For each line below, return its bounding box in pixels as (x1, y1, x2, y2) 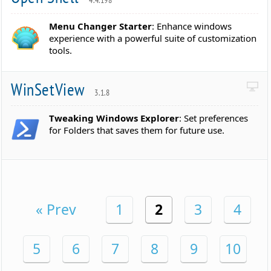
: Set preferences (179, 112, 249, 125)
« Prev (36, 200, 77, 220)
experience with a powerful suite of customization (49, 31, 257, 44)
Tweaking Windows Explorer (49, 112, 180, 125)
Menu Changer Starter (49, 19, 152, 32)
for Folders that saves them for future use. (49, 124, 225, 137)
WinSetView (11, 77, 89, 100)
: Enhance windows (152, 19, 232, 32)
